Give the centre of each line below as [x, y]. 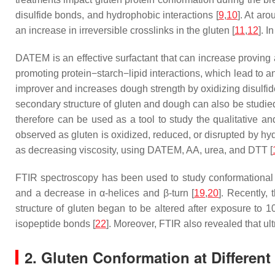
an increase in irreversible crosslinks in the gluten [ [125, 30]
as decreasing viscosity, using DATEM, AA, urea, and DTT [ [144, 150]
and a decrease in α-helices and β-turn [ [105, 193]
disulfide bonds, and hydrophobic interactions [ [117, 15]
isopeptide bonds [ [55, 224]
